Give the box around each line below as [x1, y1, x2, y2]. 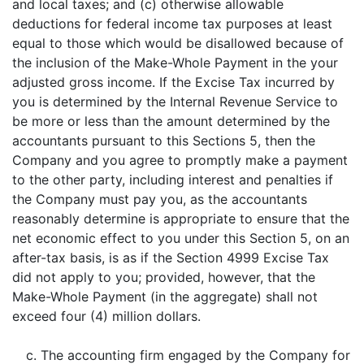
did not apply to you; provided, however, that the [12, 269, 315, 285]
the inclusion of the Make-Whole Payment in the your [12, 54, 338, 71]
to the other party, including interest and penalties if [12, 171, 333, 188]
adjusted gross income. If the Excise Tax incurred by [12, 74, 335, 90]
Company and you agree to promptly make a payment [12, 152, 348, 168]
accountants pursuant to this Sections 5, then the [12, 132, 315, 149]
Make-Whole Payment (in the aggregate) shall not [12, 288, 318, 305]
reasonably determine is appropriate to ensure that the [12, 210, 349, 227]
